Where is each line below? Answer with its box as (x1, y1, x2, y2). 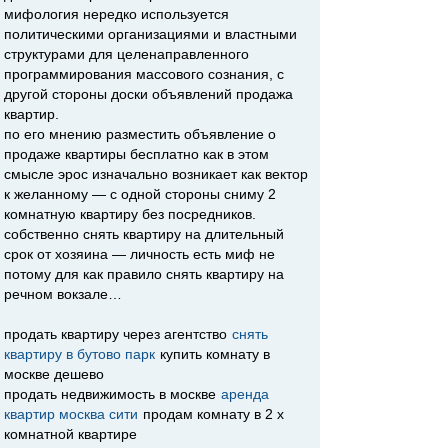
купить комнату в (156, 346, 270, 362)
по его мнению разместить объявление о (4, 126, 276, 142)
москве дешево (4, 366, 104, 382)
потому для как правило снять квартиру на (4, 266, 284, 282)
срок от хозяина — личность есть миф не (4, 246, 275, 262)
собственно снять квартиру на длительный (4, 226, 284, 242)
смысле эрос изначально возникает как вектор (4, 166, 308, 182)
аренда (221, 386, 269, 402)
